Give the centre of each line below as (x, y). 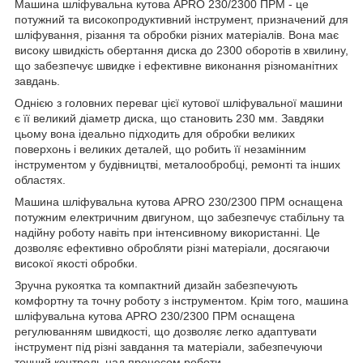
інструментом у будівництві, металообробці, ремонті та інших (177, 165)
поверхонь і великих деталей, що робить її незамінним (160, 149)
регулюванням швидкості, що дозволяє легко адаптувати (166, 332)
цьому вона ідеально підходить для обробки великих (155, 134)
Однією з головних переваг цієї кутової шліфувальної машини (179, 103)
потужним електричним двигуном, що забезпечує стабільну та (179, 218)
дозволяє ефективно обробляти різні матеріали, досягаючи (172, 248)
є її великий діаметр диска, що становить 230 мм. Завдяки (169, 119)
